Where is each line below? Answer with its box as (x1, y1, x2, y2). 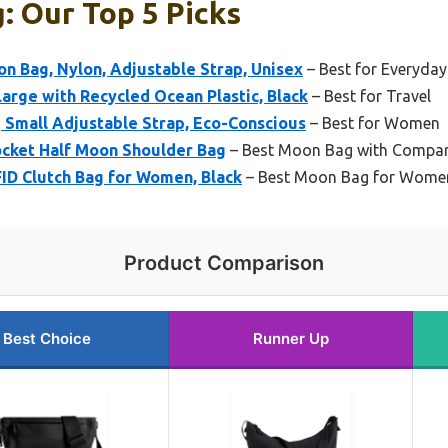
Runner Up (252, 329, 329, 349)
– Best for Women (306, 114, 440, 133)
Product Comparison (124, 251, 324, 276)
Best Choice (2, 329, 91, 349)
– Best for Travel (308, 87, 431, 106)
